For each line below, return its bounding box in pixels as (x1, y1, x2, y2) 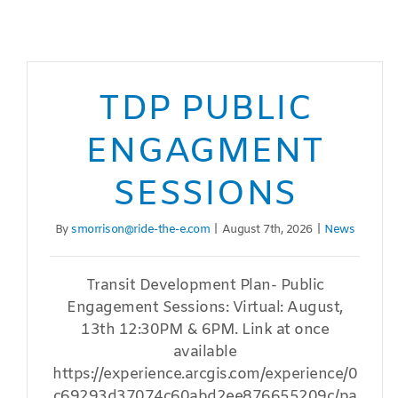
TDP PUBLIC (97, 86, 313, 134)
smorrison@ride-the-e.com (71, 222, 211, 238)
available (172, 342, 237, 363)
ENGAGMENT (85, 129, 325, 177)
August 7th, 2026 (221, 222, 313, 238)
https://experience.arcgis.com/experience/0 (52, 364, 358, 386)
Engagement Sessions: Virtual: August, (67, 298, 343, 319)
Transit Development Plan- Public (85, 275, 324, 297)
